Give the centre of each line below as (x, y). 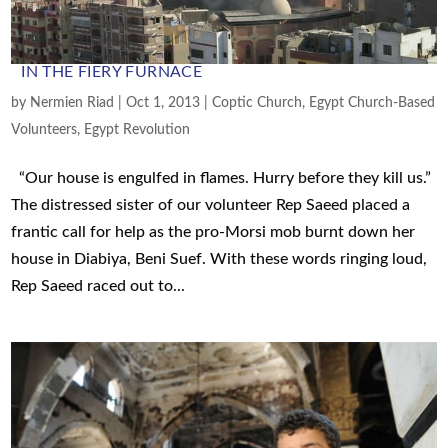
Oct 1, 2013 (163, 103)
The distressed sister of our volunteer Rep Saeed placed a (211, 205)
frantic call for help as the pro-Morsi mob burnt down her (213, 232)
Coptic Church (257, 103)
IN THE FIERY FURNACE (112, 72)
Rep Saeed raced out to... (98, 286)
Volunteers (44, 130)
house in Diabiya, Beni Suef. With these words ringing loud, (219, 259)
